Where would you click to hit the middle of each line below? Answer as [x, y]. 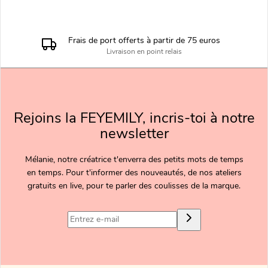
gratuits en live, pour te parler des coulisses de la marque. [134, 185]
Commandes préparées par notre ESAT [153, 51]
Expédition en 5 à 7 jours [152, 40]
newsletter [134, 133]
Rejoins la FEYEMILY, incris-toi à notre [134, 118]
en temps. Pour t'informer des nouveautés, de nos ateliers [134, 172]
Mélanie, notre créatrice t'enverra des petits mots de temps [134, 159]
